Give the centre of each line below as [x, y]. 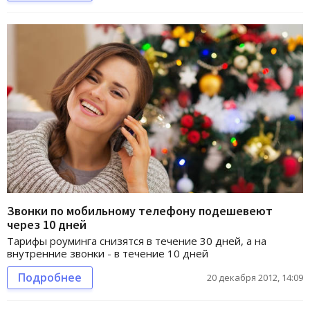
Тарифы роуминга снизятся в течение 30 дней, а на [137, 241]
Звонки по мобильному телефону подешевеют [140, 211]
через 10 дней [47, 225]
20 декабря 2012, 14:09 [255, 278]
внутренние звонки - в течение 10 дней [108, 254]
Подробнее [50, 278]
